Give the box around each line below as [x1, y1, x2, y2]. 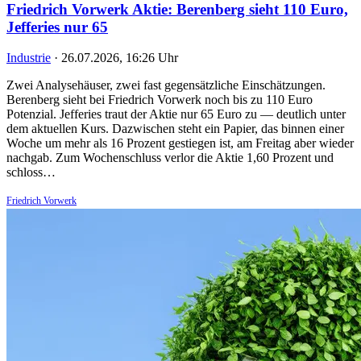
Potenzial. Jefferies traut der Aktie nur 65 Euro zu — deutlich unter [6, 107, 346, 122]
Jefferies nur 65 [6, 18, 108, 35]
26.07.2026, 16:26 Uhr [61, 51, 178, 65]
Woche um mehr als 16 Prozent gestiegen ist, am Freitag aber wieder [6, 136, 354, 151]
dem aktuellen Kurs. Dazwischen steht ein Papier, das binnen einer [6, 122, 344, 136]
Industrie [6, 51, 51, 65]
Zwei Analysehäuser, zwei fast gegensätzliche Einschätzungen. [6, 78, 326, 93]
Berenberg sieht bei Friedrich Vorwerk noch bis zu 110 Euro [6, 93, 313, 107]
